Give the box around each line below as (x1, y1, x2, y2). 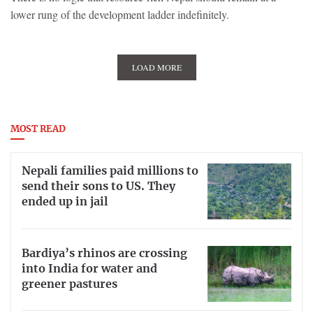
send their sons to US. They (22, 180, 175, 192)
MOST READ (10, 125, 66, 135)
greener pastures (22, 278, 117, 290)
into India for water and (22, 263, 157, 275)
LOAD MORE (131, 61, 182, 73)
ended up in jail (22, 196, 108, 208)
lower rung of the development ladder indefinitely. (10, 7, 229, 22)
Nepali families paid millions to (22, 165, 198, 177)
